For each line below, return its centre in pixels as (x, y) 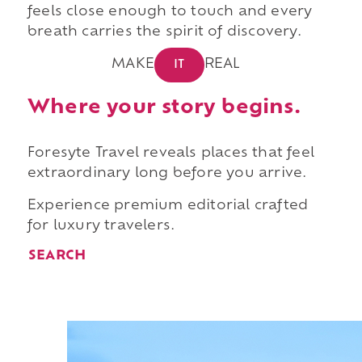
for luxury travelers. (101, 226)
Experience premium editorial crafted (168, 206)
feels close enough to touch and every (170, 13)
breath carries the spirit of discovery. (164, 33)
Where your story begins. (164, 108)
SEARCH (57, 257)
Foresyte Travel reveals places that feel (170, 153)
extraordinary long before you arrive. (167, 173)
